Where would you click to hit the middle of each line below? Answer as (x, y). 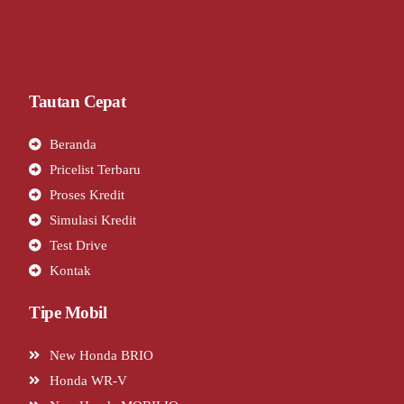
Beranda (73, 144)
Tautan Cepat (78, 101)
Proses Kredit (87, 195)
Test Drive (78, 245)
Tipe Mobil (68, 312)
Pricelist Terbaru (95, 170)
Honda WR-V (88, 381)
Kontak (70, 271)
